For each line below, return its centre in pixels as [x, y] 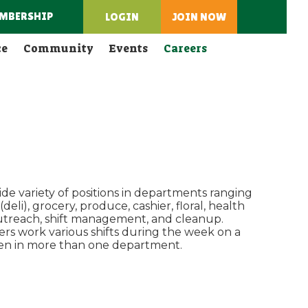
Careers [186, 48]
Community [58, 48]
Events [129, 48]
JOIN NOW [199, 16]
